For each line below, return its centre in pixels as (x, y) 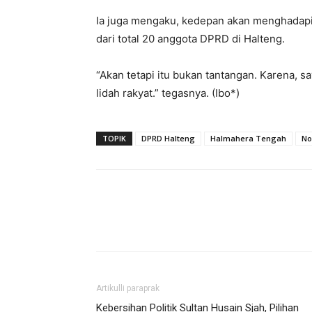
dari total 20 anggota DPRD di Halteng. (190, 39)
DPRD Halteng (168, 138)
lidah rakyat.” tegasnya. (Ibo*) (168, 93)
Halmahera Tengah (248, 138)
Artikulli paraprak (128, 288)
